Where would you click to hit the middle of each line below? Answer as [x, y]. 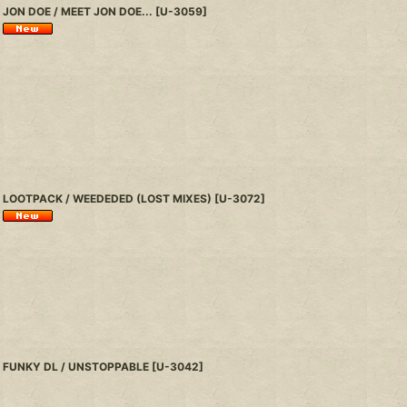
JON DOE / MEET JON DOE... [77, 11]
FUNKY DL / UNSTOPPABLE [75, 367]
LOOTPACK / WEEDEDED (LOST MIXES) [107, 199]
